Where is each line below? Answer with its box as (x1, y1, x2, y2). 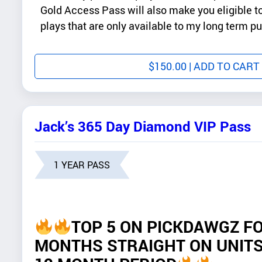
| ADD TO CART (187, 59, 260, 74)
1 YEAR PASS (54, 158, 111, 171)
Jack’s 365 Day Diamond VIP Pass (35, 116, 251, 136)
